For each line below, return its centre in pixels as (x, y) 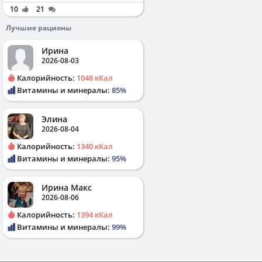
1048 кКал (95, 77)
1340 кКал (95, 146)
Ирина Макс (67, 187)
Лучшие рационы (39, 27)
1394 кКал (95, 214)
